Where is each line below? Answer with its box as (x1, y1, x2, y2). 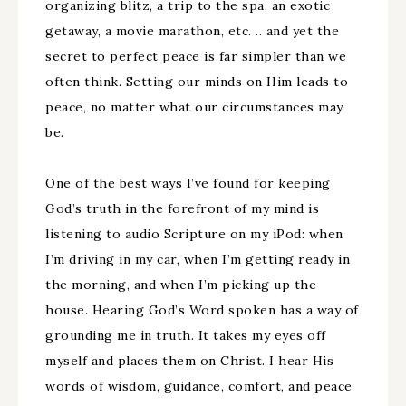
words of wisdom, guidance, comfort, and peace (45, 378, 353, 394)
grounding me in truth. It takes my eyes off (45, 327, 326, 343)
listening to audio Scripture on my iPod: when (45, 226, 343, 242)
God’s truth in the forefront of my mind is (45, 200, 319, 217)
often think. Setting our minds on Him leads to (45, 73, 348, 90)
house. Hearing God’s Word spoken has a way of (45, 302, 359, 318)
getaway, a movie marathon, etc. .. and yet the (45, 23, 339, 39)
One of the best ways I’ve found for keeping (45, 175, 331, 191)
